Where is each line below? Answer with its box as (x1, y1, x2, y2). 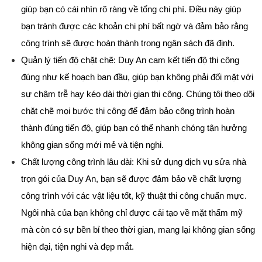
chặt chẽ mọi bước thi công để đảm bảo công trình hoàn (21, 106, 235, 116)
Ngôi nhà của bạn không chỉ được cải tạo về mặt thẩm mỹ (21, 208, 243, 218)
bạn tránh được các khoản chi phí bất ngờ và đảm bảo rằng (21, 21, 249, 31)
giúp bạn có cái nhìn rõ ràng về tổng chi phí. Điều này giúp (21, 4, 242, 14)
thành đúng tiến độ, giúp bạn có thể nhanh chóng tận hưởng (21, 123, 247, 133)
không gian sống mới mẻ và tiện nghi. (21, 140, 164, 150)
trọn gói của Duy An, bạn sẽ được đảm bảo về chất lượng (21, 174, 242, 184)
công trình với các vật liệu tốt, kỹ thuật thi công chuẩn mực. (21, 191, 247, 201)
